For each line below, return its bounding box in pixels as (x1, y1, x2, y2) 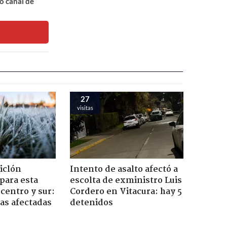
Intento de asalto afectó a (69, 162, 178, 176)
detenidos (69, 196, 113, 210)
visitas (77, 104, 93, 111)
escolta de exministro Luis (69, 173, 182, 187)
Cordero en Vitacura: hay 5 (69, 184, 182, 199)
